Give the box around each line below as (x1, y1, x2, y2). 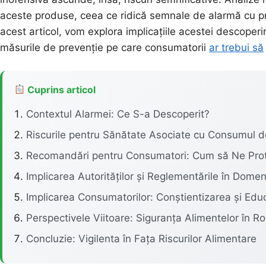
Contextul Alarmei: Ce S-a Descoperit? (26, 107, 210, 120)
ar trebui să (209, 41, 264, 53)
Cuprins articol (25, 83, 96, 96)
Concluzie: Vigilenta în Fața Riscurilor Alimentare (26, 232, 256, 245)
